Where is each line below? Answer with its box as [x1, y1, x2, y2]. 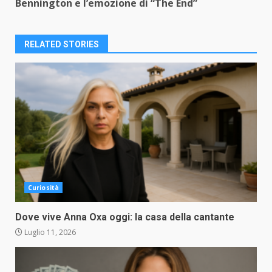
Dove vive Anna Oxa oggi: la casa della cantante [15, 211, 234, 223]
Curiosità [28, 183, 59, 192]
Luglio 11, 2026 [22, 226, 76, 237]
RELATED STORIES [24, 39, 99, 49]
